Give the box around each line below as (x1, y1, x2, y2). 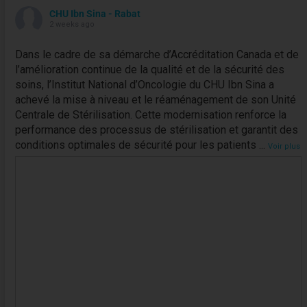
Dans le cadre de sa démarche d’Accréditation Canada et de (14, 47, 299, 61)
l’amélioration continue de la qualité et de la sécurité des (14, 62, 284, 76)
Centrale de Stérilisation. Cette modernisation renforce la (14, 108, 286, 121)
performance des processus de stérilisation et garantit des (14, 123, 298, 136)
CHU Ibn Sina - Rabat (49, 8, 140, 19)
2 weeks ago (49, 19, 95, 29)
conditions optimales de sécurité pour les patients (14, 138, 256, 151)
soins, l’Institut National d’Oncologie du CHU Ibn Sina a (14, 77, 274, 91)
